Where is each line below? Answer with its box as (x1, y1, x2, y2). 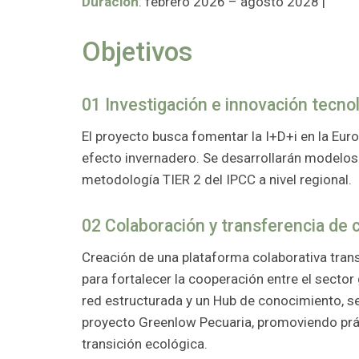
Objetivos (82, 36, 192, 68)
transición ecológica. (82, 335, 208, 352)
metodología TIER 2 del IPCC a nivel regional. (82, 171, 352, 188)
